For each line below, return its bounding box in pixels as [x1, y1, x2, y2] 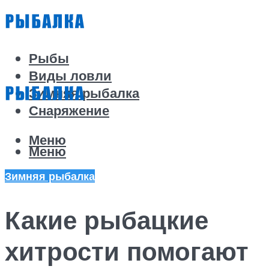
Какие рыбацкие [5, 204, 208, 236]
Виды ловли [29, 67, 112, 85]
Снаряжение [29, 101, 109, 119]
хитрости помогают [5, 235, 249, 267]
